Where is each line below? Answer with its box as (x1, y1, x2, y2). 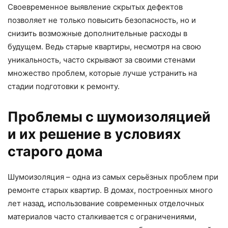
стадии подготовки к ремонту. (8, 81, 120, 92)
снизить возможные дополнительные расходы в (8, 28, 187, 39)
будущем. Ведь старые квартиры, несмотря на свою (8, 42, 201, 52)
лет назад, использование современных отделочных (8, 198, 204, 209)
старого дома (8, 143, 103, 160)
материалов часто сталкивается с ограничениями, (8, 212, 196, 222)
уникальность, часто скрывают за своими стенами (8, 55, 195, 65)
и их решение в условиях (8, 126, 181, 143)
